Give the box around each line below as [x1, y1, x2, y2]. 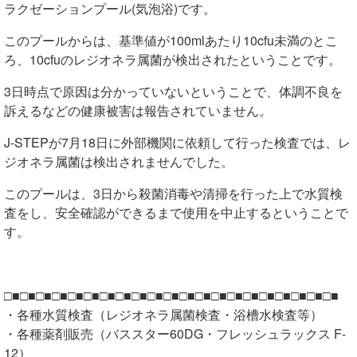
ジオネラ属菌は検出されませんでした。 [4, 152, 233, 171]
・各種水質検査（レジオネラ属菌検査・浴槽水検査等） [4, 305, 323, 324]
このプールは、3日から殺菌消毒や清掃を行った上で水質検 [4, 184, 343, 203]
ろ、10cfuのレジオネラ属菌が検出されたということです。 [4, 50, 341, 69]
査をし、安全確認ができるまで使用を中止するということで [4, 203, 348, 222]
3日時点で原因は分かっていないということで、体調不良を [4, 82, 343, 101]
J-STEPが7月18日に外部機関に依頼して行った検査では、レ [4, 133, 351, 152]
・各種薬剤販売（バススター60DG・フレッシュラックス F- [4, 324, 346, 343]
